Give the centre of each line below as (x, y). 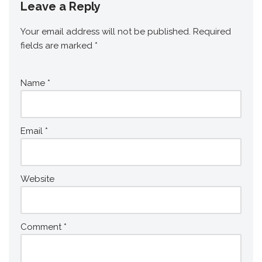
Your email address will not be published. (106, 32)
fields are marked (58, 46)
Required (212, 32)
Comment (42, 227)
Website (37, 179)
